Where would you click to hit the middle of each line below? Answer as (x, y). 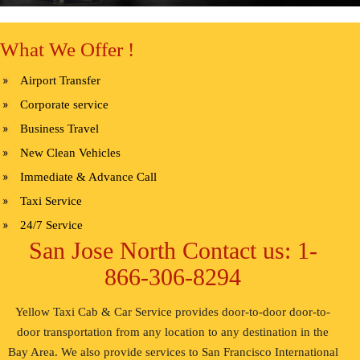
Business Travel (59, 129)
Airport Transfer (60, 81)
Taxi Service (51, 201)
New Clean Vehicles (70, 153)
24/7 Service (51, 225)
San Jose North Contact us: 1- (173, 251)
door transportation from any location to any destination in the (173, 332)
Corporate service (64, 105)
